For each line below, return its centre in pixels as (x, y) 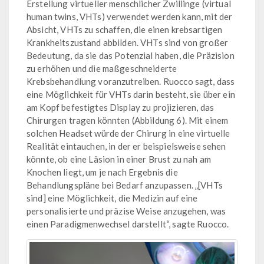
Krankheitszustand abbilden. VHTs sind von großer (128, 42)
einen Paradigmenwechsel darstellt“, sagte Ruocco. (128, 224)
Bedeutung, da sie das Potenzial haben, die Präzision (131, 55)
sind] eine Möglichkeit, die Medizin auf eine (112, 198)
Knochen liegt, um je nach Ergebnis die (102, 172)
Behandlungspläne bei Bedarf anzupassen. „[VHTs (125, 185)
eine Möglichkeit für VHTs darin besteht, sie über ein (131, 94)
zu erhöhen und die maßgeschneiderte (102, 68)
